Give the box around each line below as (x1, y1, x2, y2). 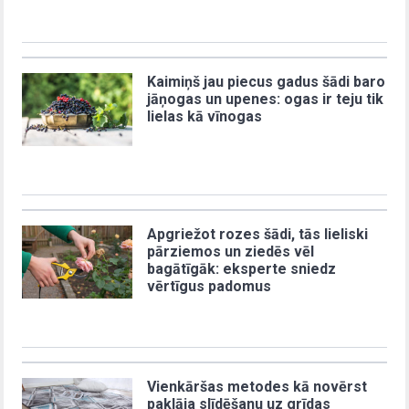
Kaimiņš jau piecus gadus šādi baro (147, 72, 386, 90)
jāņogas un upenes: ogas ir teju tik (147, 89, 384, 108)
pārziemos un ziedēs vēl (147, 242, 315, 260)
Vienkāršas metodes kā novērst (147, 377, 368, 395)
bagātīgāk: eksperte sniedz (147, 259, 337, 278)
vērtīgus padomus (147, 277, 272, 295)
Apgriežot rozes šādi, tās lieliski (147, 225, 369, 243)
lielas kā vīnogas (147, 107, 263, 125)
